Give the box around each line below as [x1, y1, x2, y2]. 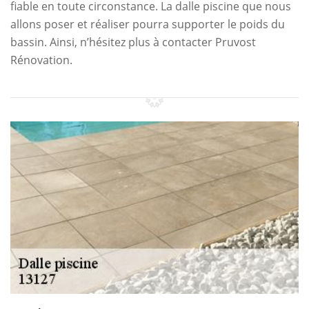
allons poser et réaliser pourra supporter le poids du [10, 17, 285, 32]
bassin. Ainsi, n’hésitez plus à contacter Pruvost [10, 34, 256, 50]
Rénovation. [10, 52, 72, 68]
